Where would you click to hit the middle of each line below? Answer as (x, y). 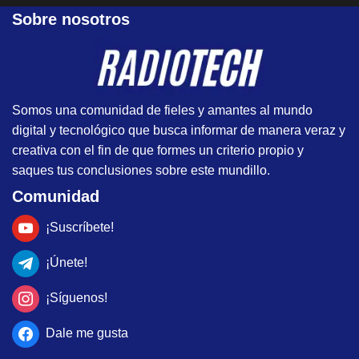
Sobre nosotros (71, 20)
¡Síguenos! (77, 298)
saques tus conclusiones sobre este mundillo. (141, 170)
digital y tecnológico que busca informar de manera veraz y (179, 130)
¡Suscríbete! (80, 228)
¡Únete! (67, 263)
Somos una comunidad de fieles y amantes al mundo (162, 110)
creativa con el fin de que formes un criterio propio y (158, 150)
